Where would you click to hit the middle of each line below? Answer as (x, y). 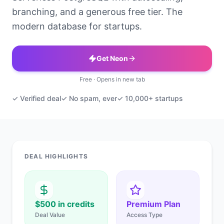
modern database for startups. (77, 26)
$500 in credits (65, 204)
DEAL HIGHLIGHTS (56, 156)
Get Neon (112, 58)
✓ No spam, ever (89, 98)
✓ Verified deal (36, 98)
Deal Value (50, 215)
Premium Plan (153, 204)
